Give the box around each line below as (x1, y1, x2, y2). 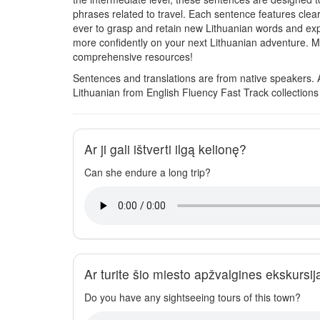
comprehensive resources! (73, 49, 193, 64)
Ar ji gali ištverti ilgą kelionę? (84, 140, 246, 158)
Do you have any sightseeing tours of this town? (84, 290, 301, 304)
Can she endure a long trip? (84, 165, 211, 179)
